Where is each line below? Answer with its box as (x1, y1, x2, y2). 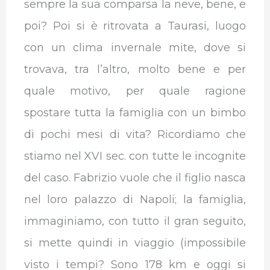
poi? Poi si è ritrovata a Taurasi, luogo (24, 19, 246, 33)
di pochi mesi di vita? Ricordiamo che (24, 128, 246, 142)
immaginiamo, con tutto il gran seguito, (24, 215, 246, 228)
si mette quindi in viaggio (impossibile (24, 236, 246, 250)
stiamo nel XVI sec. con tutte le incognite (24, 149, 246, 163)
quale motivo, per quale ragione (24, 84, 246, 98)
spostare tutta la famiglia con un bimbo (24, 106, 246, 120)
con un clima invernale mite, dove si (24, 41, 246, 55)
